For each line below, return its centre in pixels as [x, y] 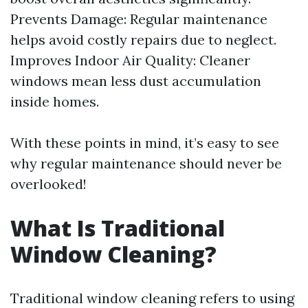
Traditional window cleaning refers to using [152, 298]
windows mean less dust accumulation [136, 81]
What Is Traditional [118, 228]
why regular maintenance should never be [146, 163]
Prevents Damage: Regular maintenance [139, 19]
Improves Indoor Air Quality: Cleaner [130, 60]
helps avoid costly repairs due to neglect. [143, 40]
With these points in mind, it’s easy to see [145, 143]
